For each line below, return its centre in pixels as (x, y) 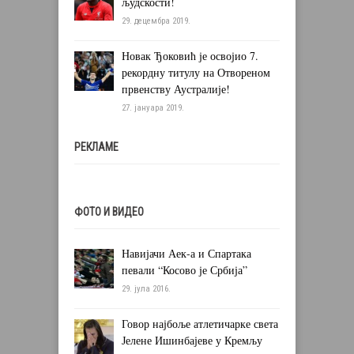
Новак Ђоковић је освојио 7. (190, 56)
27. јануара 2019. (153, 108)
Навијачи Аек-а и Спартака (186, 254)
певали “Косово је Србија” (185, 270)
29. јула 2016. (146, 289)
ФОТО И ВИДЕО (109, 212)
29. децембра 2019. (156, 21)
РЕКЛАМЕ (96, 147)
